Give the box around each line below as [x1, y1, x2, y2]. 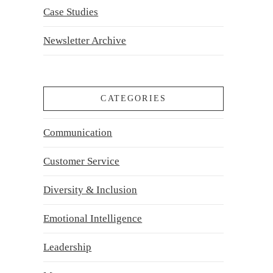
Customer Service [43, 155, 120, 168]
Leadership [43, 241, 92, 253]
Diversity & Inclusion [43, 184, 138, 196]
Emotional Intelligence [43, 213, 143, 225]
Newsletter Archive [43, 34, 127, 46]
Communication [43, 127, 113, 139]
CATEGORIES [101, 93, 167, 104]
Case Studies [43, 5, 99, 18]
